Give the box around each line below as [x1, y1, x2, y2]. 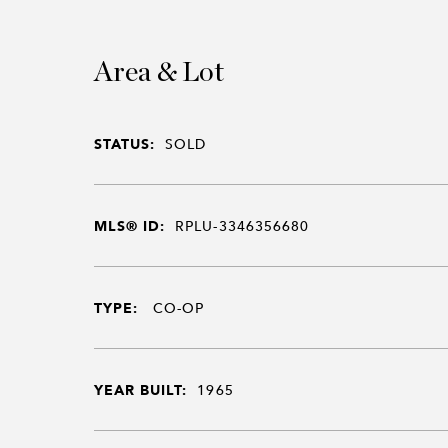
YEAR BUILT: [93, 378, 188, 401]
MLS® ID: [93, 214, 166, 237]
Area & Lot [93, 59, 224, 87]
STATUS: [93, 132, 156, 155]
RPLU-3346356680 [175, 214, 310, 237]
